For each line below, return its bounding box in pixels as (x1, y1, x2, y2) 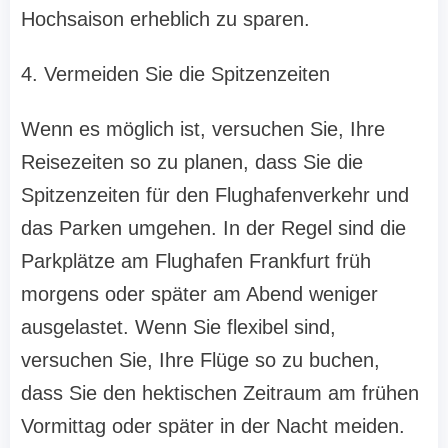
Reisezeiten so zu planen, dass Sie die (21, 151, 363, 174)
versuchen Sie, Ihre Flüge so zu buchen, (21, 349, 380, 372)
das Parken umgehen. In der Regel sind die (21, 217, 406, 240)
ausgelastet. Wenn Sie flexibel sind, (21, 316, 336, 339)
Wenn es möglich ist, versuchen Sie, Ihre (21, 118, 385, 141)
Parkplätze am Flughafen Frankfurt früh (21, 250, 371, 273)
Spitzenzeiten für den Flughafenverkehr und (21, 184, 409, 207)
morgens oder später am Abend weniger (21, 283, 378, 306)
